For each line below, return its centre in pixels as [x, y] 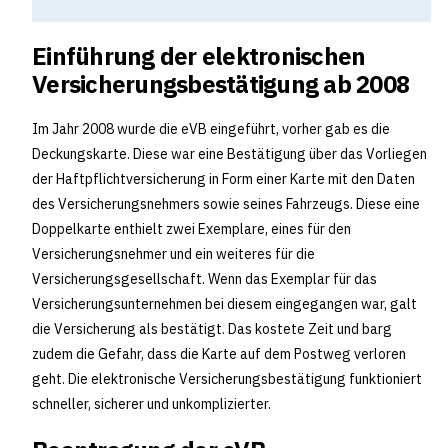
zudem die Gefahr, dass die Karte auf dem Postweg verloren [219, 354]
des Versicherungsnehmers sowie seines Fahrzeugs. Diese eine [226, 204]
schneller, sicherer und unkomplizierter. [151, 404]
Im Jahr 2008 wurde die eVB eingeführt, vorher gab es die [211, 129]
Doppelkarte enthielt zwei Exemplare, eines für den [191, 229]
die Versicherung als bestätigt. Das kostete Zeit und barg [212, 329]
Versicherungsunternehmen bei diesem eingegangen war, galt [224, 304]
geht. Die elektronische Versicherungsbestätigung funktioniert [227, 379]
